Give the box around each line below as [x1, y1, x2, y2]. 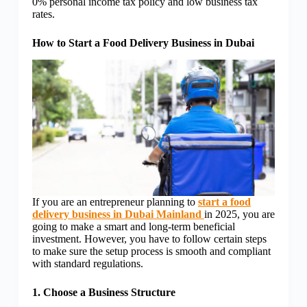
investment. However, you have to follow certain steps [32, 233, 267, 245]
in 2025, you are [204, 208, 275, 221]
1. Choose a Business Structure [32, 286, 175, 299]
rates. [32, 8, 55, 21]
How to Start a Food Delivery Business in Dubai [32, 37, 254, 49]
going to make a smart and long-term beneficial [32, 221, 235, 233]
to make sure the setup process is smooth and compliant [32, 245, 271, 258]
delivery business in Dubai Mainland [32, 208, 204, 221]
